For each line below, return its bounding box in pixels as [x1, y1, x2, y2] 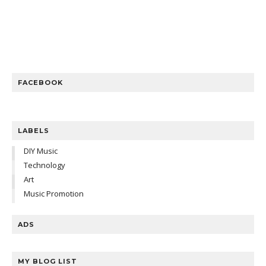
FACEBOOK [18, 78, 63, 87]
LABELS [18, 126, 49, 135]
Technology [24, 160, 65, 170]
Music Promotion [24, 188, 84, 199]
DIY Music [24, 145, 58, 156]
